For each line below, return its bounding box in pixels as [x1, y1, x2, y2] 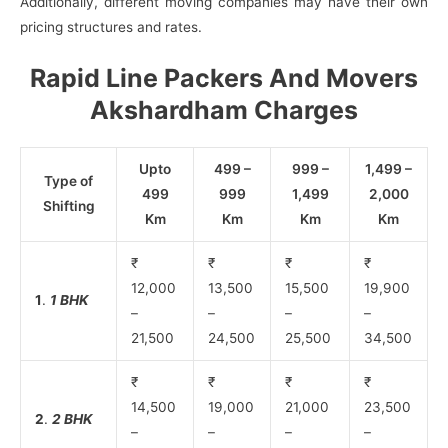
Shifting [42, 198, 95, 215]
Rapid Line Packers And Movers [30, 62, 418, 93]
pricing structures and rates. [20, 18, 202, 35]
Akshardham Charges [90, 94, 358, 125]
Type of [44, 173, 93, 190]
